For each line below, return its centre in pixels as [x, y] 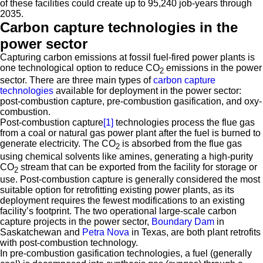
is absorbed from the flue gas [181, 144]
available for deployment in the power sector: [147, 91]
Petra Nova [106, 232]
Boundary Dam [183, 221]
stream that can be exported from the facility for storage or [138, 167]
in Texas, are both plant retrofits [195, 232]
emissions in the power [213, 68]
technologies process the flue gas [184, 123]
